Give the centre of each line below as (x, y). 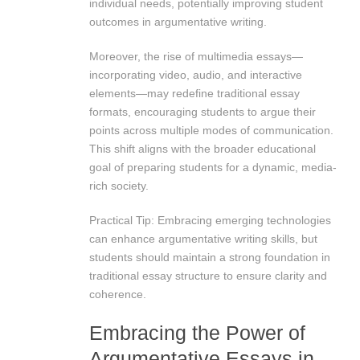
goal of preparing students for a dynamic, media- (213, 167)
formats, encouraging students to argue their (202, 111)
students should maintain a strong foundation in (210, 257)
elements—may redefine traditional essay (194, 93)
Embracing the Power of (197, 332)
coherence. (118, 294)
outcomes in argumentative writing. (178, 21)
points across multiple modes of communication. (211, 130)
